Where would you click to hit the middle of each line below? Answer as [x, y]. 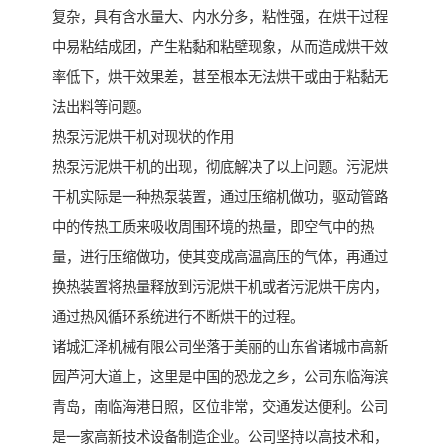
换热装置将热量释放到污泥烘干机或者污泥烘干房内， [220, 286]
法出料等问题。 [101, 106]
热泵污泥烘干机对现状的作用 [143, 136]
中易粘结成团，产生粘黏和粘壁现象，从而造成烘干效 [220, 46]
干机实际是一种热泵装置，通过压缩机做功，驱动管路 [220, 196]
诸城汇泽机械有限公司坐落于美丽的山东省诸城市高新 [220, 346]
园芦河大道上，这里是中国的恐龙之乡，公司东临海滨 [220, 376]
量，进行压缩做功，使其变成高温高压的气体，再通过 [220, 256]
